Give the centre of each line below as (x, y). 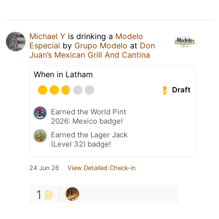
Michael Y (47, 36)
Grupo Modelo (101, 45)
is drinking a (90, 36)
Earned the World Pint (88, 111)
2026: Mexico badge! (87, 121)
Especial (45, 45)
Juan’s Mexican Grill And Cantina (90, 55)
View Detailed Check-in (101, 168)
